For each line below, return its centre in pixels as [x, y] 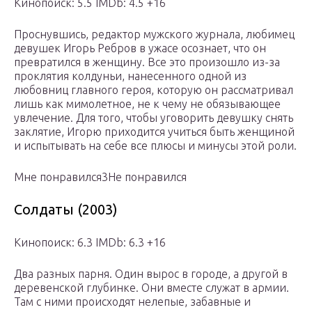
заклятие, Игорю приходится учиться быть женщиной [154, 132]
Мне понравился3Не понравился [100, 177]
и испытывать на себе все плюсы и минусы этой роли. [155, 146]
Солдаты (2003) [66, 210]
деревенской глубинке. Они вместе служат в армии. [151, 288]
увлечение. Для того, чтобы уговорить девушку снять [154, 118]
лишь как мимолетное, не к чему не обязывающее [147, 104]
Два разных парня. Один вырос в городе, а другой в [151, 274]
